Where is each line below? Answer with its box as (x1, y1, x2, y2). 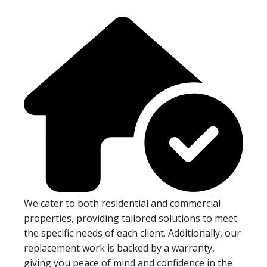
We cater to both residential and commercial (24, 197, 221, 210)
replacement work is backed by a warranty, (24, 241, 215, 255)
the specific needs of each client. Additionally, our (24, 226, 241, 240)
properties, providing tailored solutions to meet (24, 212, 237, 225)
